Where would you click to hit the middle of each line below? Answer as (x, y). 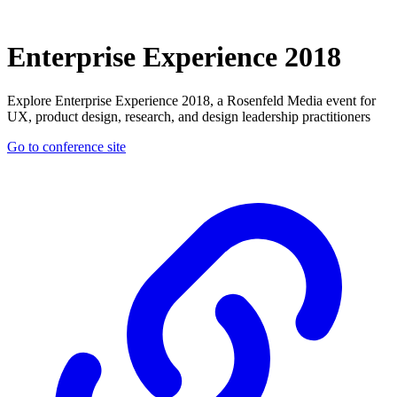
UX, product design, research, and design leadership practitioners (189, 116)
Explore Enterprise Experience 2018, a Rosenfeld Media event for (191, 100)
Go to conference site (66, 146)
